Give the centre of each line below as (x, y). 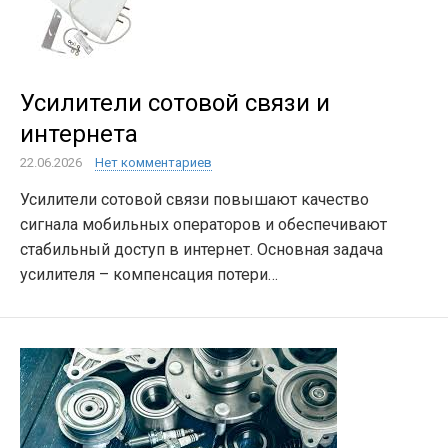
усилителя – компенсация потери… (149, 274)
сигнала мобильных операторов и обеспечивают (203, 224)
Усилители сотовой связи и (175, 103)
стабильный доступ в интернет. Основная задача (201, 249)
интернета (79, 134)
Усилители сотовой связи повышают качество (194, 199)
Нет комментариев (153, 162)
